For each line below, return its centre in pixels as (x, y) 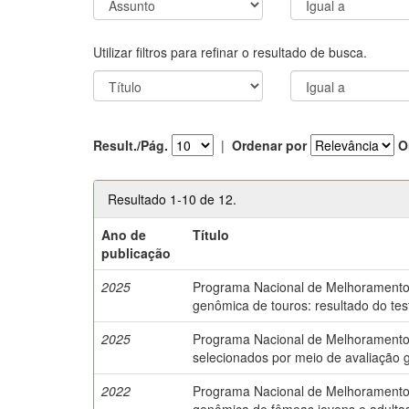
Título (211, 234)
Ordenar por (269, 145)
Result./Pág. (131, 145)
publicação (136, 252)
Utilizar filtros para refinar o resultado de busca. (230, 52)
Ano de (124, 234)
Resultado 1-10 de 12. (172, 199)
